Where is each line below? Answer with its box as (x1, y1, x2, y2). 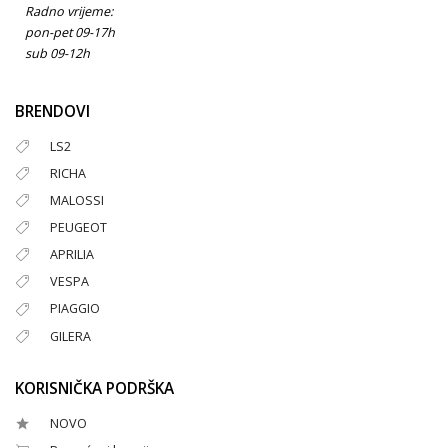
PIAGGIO (50, 300, 100, 318)
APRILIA (50, 246, 94, 264)
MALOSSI (50, 191, 104, 209)
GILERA (50, 327, 91, 345)
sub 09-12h (25, 44, 90, 62)
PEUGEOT (50, 219, 107, 236)
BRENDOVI (15, 100, 90, 122)
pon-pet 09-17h (25, 23, 115, 41)
